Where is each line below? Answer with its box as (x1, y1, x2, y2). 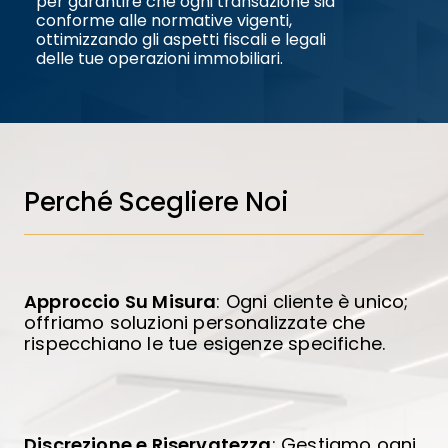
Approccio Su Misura (23, 289, 217, 315)
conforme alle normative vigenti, (35, 8, 292, 32)
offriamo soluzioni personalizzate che (23, 310, 366, 336)
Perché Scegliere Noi (23, 184, 289, 221)
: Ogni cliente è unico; (216, 289, 409, 315)
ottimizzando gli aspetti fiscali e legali (35, 27, 326, 51)
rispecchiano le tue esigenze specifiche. (23, 331, 386, 357)
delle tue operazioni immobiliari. (35, 46, 283, 70)
